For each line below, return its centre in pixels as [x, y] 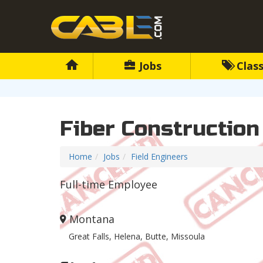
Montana [92, 219]
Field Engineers [159, 157]
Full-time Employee [109, 185]
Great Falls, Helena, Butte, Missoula [137, 237]
